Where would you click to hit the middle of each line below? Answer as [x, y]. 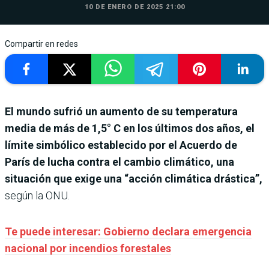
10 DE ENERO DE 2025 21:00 [134, 7]
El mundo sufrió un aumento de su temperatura [121, 111]
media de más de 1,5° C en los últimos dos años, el [130, 128]
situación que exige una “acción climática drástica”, [134, 178]
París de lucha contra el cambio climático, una [119, 162]
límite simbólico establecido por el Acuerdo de [121, 145]
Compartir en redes [41, 44]
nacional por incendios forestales [88, 248]
